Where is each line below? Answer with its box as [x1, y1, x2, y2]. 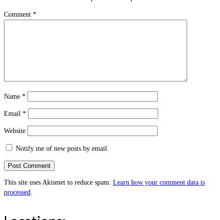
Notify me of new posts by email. [16, 145, 109, 153]
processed [4, 189, 30, 196]
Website [4, 127, 26, 135]
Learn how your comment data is [113, 179, 205, 187]
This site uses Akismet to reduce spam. [4, 179, 113, 187]
